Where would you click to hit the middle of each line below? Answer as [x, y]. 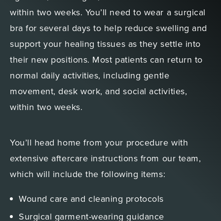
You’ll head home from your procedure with [99, 143]
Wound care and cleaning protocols [91, 199]
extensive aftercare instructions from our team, [106, 158]
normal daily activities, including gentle [90, 75]
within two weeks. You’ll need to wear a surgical [108, 12]
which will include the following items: [89, 174]
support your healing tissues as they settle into [105, 44]
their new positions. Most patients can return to [106, 60]
